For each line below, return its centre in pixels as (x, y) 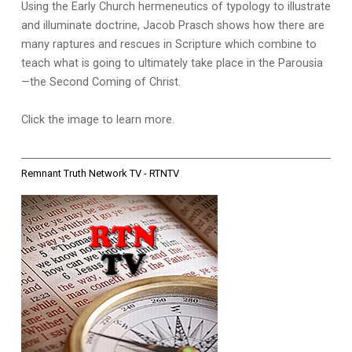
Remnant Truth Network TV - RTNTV (100, 173)
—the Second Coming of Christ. (101, 82)
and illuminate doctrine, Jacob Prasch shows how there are (172, 25)
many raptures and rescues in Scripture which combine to (169, 44)
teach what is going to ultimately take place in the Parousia (172, 63)
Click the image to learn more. (97, 119)
